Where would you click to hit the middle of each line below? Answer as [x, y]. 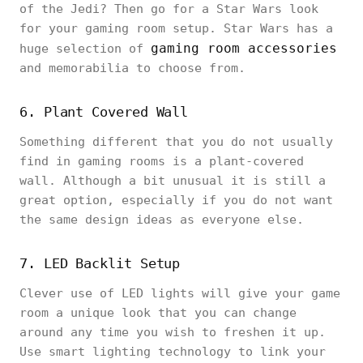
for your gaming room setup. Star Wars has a [176, 28]
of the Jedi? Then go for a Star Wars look [169, 9]
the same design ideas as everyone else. [165, 220]
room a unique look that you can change [158, 313]
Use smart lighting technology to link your [173, 352]
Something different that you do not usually [176, 142]
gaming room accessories [244, 48]
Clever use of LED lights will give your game [180, 293]
